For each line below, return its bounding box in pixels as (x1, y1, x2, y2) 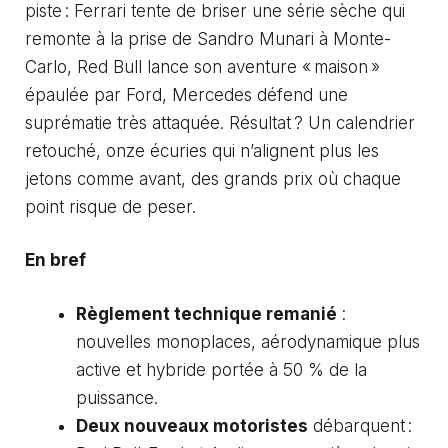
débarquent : (308, 415, 412, 436)
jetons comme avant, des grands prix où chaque (25, 168, 401, 189)
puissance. (76, 387, 158, 408)
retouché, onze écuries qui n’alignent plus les (25, 140, 379, 161)
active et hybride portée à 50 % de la (76, 359, 367, 380)
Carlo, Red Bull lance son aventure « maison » (25, 56, 380, 77)
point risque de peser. (25, 196, 196, 217)
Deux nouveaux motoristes (76, 415, 308, 436)
